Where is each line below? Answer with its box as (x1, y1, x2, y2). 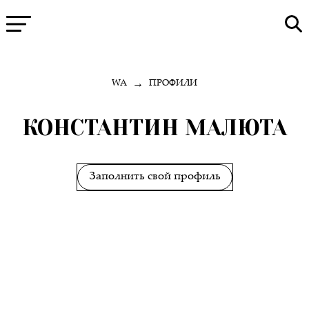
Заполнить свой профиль (88, 170, 221, 183)
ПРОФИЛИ (149, 79, 197, 89)
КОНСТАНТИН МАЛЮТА (22, 114, 287, 141)
